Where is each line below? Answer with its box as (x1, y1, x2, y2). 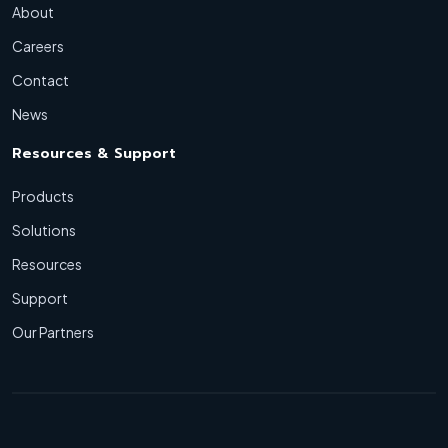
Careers (12, 36, 64, 55)
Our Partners (12, 322, 94, 341)
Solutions (12, 220, 76, 239)
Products (12, 186, 74, 205)
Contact (12, 70, 69, 89)
